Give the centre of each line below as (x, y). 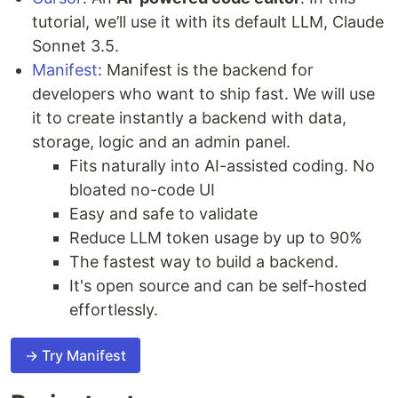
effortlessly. (114, 309)
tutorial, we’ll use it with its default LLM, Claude (208, 21)
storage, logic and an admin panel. (161, 141)
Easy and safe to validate (163, 213)
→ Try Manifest (76, 355)
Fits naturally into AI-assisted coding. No (222, 165)
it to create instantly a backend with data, (189, 117)
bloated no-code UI (142, 189)
